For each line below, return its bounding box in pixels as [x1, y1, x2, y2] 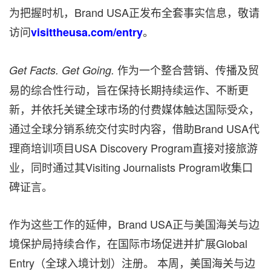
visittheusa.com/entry [31, 24, 143, 41]
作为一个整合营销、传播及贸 [114, 62, 259, 78]
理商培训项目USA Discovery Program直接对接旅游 [9, 140, 258, 156]
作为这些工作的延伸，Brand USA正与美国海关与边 [9, 216, 260, 232]
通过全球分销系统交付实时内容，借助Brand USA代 [9, 120, 260, 137]
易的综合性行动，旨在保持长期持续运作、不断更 [9, 82, 249, 98]
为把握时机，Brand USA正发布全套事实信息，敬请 [9, 4, 260, 21]
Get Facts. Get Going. [9, 62, 114, 78]
